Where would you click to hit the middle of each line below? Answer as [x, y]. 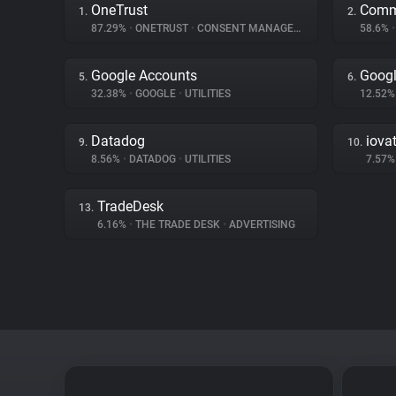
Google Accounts [144, 76]
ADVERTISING [261, 225]
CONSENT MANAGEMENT [244, 28]
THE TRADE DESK [178, 225]
